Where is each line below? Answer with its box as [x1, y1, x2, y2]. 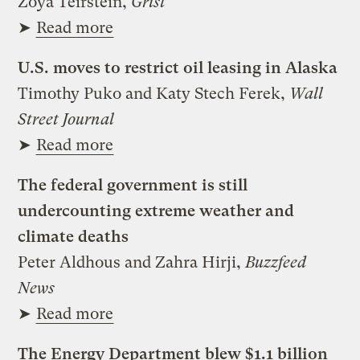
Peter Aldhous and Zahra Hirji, [18, 252, 246, 272]
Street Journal [18, 109, 115, 129]
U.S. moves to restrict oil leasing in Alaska [18, 58, 338, 77]
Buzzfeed [245, 252, 307, 272]
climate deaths [18, 227, 129, 246]
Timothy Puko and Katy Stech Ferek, [18, 84, 290, 103]
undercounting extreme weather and [18, 201, 295, 220]
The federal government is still [18, 175, 248, 194]
